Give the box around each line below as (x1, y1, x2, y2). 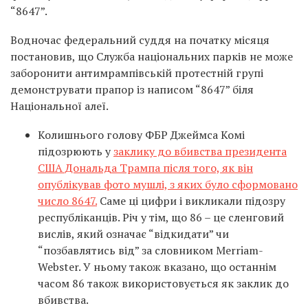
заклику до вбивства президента (113, 144, 287, 159)
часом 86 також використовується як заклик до (38, 276, 289, 291)
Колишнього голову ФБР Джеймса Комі (38, 127, 245, 143)
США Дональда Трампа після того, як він (38, 160, 253, 176)
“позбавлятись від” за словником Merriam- (38, 243, 263, 258)
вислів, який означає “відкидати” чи (38, 226, 229, 242)
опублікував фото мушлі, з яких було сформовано (38, 177, 298, 192)
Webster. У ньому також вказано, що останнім (38, 259, 276, 275)
